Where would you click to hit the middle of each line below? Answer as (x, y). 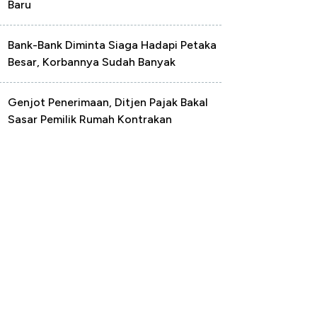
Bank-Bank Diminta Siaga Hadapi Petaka (112, 45)
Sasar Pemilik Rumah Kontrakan (90, 119)
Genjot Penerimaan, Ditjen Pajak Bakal (108, 102)
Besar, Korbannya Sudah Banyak (92, 62)
